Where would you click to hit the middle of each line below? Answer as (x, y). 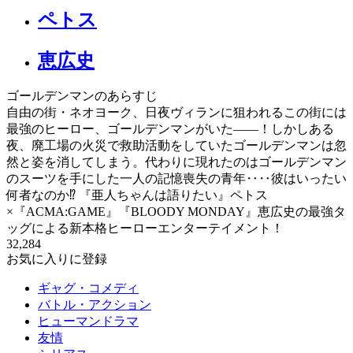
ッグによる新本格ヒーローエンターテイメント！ (145, 229)
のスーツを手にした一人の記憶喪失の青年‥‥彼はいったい (176, 179)
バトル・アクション (95, 305)
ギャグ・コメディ (88, 288)
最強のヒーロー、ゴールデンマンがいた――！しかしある (170, 129)
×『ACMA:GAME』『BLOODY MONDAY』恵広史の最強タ (176, 212)
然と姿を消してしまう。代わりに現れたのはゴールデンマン (176, 162)
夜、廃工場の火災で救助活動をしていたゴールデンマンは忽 (176, 146)
